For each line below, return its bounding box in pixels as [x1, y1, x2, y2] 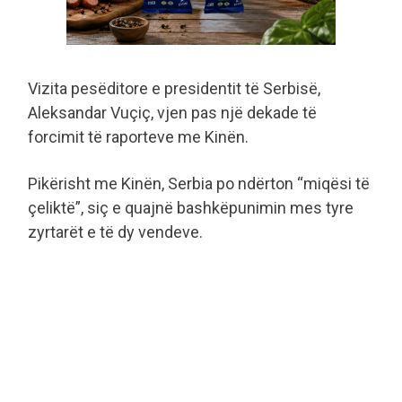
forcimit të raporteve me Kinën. [28, 127, 249, 147]
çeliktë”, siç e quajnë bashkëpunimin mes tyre [28, 198, 354, 218]
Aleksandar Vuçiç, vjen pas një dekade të [28, 103, 317, 123]
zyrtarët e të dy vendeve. [28, 223, 203, 242]
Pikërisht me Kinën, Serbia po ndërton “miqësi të [28, 174, 370, 194]
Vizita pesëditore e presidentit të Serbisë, [28, 79, 320, 99]
